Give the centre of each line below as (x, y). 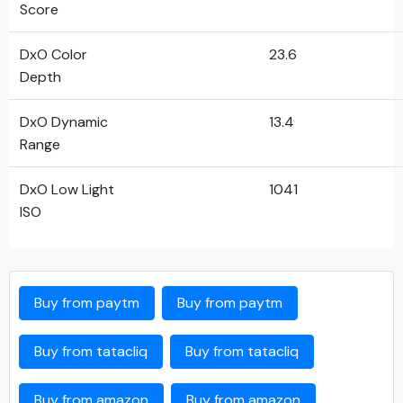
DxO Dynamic (64, 122)
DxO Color (54, 54)
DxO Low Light (67, 189)
